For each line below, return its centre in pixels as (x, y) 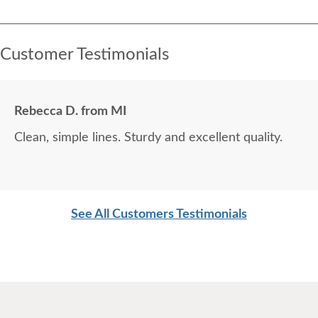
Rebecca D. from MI (70, 112)
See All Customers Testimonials (159, 215)
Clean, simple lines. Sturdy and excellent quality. (203, 138)
